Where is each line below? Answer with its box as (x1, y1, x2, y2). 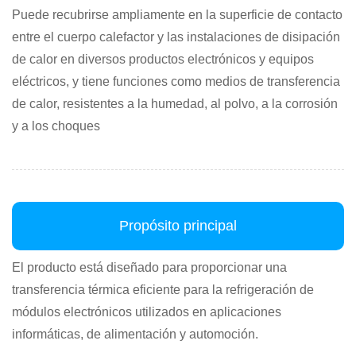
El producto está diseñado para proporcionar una (12, 261, 287, 274)
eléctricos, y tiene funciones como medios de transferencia (12, 75, 340, 88)
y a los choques (12, 119, 100, 133)
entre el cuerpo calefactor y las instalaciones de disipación (12, 30, 340, 44)
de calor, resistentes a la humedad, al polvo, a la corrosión (12, 97, 338, 110)
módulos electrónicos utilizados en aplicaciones (12, 305, 281, 319)
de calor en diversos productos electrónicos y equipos (12, 52, 314, 66)
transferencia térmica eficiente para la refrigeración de (12, 283, 314, 296)
